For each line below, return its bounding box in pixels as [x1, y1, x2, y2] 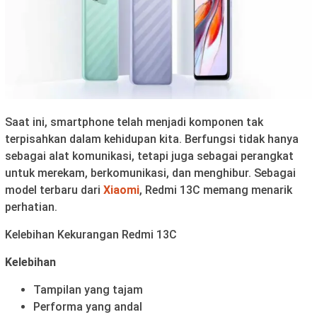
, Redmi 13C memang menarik [139, 183, 292, 197]
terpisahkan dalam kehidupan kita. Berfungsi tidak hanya [5, 132, 299, 146]
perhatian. [5, 200, 57, 214]
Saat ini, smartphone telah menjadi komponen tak [5, 115, 263, 129]
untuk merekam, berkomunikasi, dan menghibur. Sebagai [5, 166, 296, 180]
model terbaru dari [5, 183, 103, 197]
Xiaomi [103, 183, 139, 197]
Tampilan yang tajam [33, 282, 143, 296]
